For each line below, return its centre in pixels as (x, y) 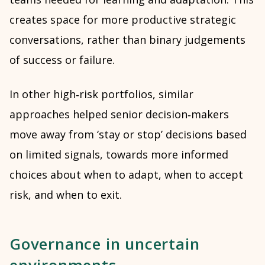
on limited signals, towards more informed (119, 154)
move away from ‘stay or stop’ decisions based (128, 134)
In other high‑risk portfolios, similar (101, 94)
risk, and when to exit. (66, 195)
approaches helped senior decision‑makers (119, 114)
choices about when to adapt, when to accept (126, 174)
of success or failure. (62, 60)
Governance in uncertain (105, 244)
